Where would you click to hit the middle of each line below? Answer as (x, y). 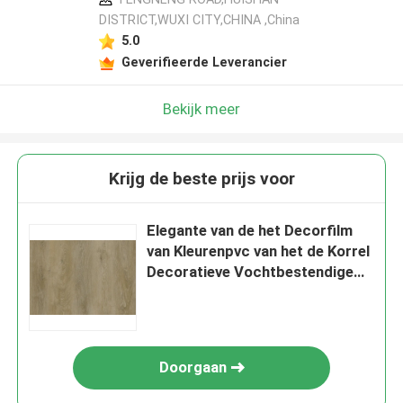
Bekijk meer (201, 108)
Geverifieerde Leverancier (204, 62)
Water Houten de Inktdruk (236, 293)
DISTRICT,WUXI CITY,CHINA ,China (199, 20)
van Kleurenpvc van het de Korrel (259, 251)
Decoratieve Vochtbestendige (251, 272)
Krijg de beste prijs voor (201, 179)
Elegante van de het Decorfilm (250, 231)
